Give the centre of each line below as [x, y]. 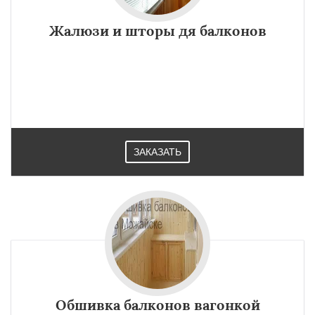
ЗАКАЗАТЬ [157, 152]
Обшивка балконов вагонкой [157, 305]
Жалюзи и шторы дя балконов [157, 31]
